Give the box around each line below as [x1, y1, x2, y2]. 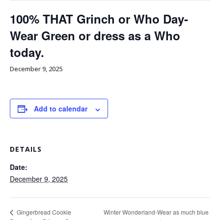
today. [10, 44, 44, 61]
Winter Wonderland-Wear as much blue [104, 207, 209, 216]
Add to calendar [34, 104, 87, 114]
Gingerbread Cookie [15, 207, 71, 216]
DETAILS [10, 144, 42, 154]
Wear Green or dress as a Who [10, 27, 180, 44]
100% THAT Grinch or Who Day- [10, 10, 188, 27]
